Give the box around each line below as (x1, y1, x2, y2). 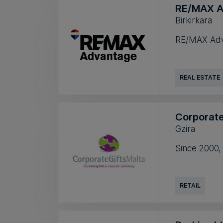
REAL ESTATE (179, 73, 220, 81)
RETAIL (179, 182, 201, 190)
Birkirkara (175, 15, 212, 26)
